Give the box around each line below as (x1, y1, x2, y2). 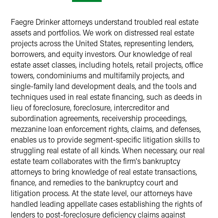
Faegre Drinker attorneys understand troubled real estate (11, 17, 199, 27)
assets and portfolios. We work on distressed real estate (11, 27, 194, 37)
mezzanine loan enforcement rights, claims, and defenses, (11, 124, 201, 134)
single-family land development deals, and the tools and (11, 81, 197, 91)
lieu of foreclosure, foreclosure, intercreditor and (11, 102, 169, 112)
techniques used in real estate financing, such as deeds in (11, 91, 202, 102)
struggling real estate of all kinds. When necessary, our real (11, 145, 205, 155)
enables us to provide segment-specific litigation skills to (11, 134, 200, 145)
